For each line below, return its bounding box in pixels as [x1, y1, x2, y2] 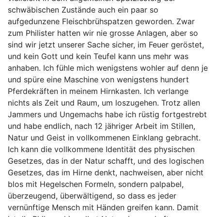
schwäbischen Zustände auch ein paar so [8, 5, 158, 15]
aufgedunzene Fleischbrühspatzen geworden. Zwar [8, 16, 195, 26]
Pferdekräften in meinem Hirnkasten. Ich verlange [8, 86, 188, 96]
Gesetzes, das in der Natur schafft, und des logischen [8, 156, 204, 166]
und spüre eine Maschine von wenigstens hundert [8, 75, 189, 84]
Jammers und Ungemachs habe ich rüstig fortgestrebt [8, 109, 207, 119]
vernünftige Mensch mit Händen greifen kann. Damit [8, 202, 199, 212]
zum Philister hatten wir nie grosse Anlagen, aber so [8, 28, 198, 38]
